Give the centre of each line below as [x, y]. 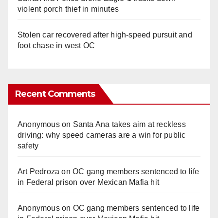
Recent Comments [55, 94]
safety [28, 145]
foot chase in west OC [56, 45]
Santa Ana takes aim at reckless [129, 124]
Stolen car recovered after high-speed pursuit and [105, 35]
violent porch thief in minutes [68, 9]
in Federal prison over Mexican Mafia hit [88, 182]
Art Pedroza [39, 171]
